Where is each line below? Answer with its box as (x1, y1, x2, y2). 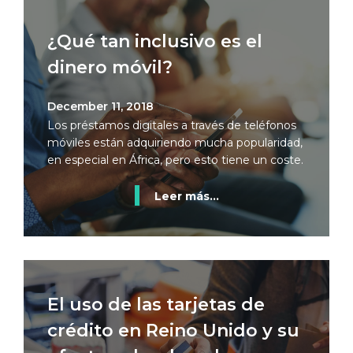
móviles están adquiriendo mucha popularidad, (47, 136, 303, 150)
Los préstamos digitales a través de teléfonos (47, 118, 296, 132)
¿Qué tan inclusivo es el (47, 31, 262, 52)
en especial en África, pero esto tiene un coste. (47, 153, 303, 167)
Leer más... (154, 189, 219, 203)
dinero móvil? (47, 57, 173, 78)
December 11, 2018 (47, 99, 154, 113)
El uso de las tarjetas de (47, 294, 265, 315)
